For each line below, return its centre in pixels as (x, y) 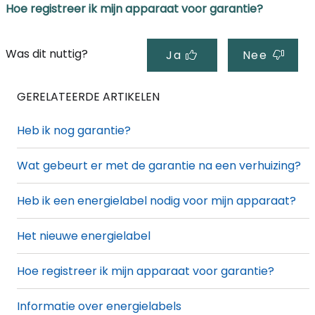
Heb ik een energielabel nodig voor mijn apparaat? (156, 201)
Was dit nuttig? (51, 54)
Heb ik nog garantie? (74, 131)
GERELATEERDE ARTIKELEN (88, 97)
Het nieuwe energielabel (84, 236)
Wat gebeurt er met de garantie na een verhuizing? (159, 166)
